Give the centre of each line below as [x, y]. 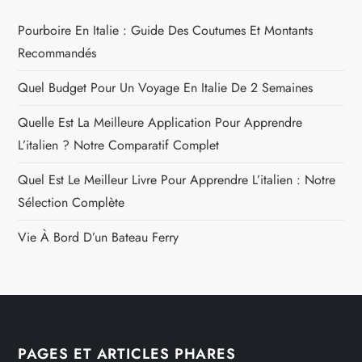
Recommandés [57, 53]
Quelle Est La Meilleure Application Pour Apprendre [160, 123]
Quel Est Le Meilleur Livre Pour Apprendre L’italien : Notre [177, 180]
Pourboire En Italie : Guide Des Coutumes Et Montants [166, 31]
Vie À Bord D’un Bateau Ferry [99, 238]
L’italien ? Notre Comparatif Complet [119, 145]
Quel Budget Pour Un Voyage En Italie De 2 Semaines [166, 88]
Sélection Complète [72, 203]
